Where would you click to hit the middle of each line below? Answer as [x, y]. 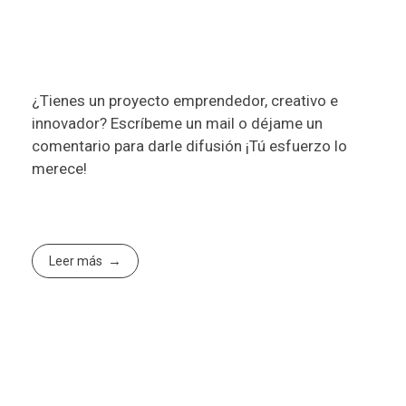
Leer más [76, 261]
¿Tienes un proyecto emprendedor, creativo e [185, 100]
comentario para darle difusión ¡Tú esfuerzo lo [189, 145]
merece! [59, 168]
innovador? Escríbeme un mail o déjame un [177, 123]
